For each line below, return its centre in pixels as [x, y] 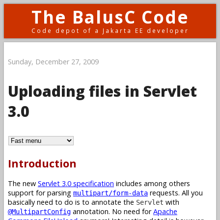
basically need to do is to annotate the [72, 202]
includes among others [152, 183]
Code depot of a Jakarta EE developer [110, 30]
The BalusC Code [110, 17]
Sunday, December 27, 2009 [53, 61]
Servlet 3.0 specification [76, 183]
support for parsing [41, 192]
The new [23, 183]
